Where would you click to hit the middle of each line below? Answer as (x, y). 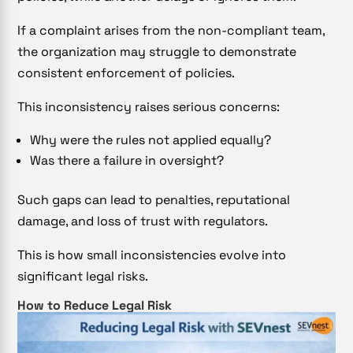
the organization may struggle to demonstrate (157, 52)
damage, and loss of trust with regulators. (143, 221)
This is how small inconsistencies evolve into (152, 255)
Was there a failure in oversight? (127, 161)
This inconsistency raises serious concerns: (149, 107)
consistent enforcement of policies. (126, 73)
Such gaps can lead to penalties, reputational (154, 200)
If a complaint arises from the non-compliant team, (171, 31)
